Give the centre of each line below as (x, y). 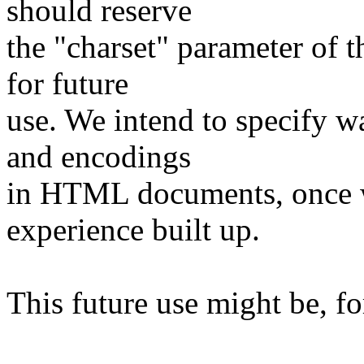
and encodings (99, 157)
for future (67, 84)
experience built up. (133, 230)
